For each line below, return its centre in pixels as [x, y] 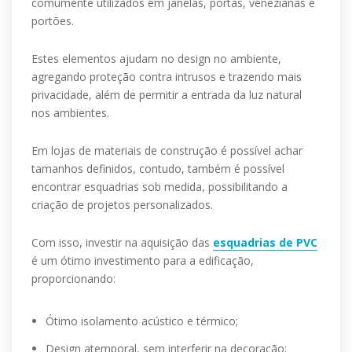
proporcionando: [73, 279]
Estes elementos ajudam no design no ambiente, [156, 59]
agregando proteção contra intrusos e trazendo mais [167, 77]
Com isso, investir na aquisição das [122, 242]
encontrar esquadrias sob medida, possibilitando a [159, 187]
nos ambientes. [70, 113]
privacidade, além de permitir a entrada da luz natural [167, 95]
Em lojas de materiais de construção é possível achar [167, 150]
